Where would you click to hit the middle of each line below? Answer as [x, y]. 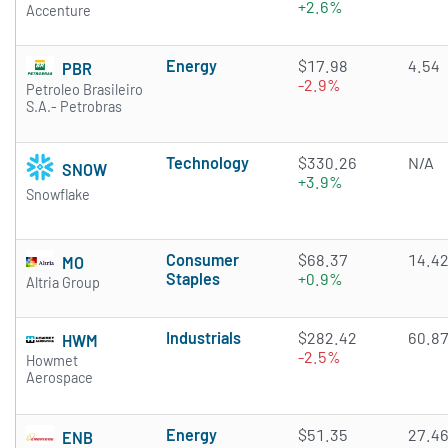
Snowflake [58, 195]
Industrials [203, 338]
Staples [193, 279]
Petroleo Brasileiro [84, 90]
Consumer [202, 260]
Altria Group [63, 283]
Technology [207, 163]
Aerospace [59, 378]
